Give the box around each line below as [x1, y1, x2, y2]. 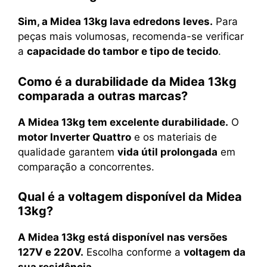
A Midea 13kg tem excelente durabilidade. [18, 116, 228, 128]
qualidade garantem [18, 145, 117, 158]
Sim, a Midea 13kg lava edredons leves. [18, 15, 213, 28]
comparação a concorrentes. [18, 160, 154, 173]
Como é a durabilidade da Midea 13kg [18, 74, 237, 89]
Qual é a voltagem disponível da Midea [18, 190, 242, 204]
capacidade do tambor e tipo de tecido [27, 45, 218, 58]
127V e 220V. [18, 246, 83, 259]
